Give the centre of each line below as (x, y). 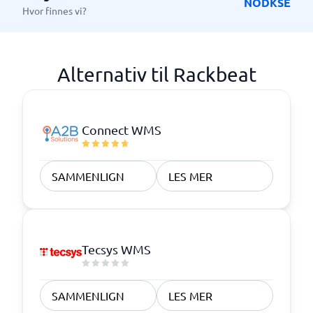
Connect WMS (122, 129)
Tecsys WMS (116, 249)
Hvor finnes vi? (54, 10)
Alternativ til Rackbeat (156, 74)
